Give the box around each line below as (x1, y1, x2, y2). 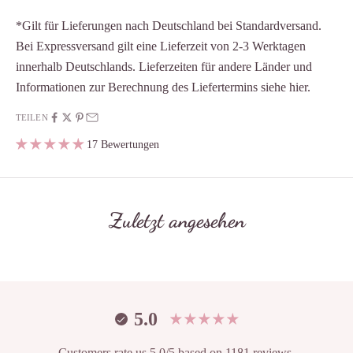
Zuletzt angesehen (108, 208, 245, 233)
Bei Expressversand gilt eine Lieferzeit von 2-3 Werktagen (16, 39, 306, 54)
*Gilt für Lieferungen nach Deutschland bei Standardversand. (16, 19, 321, 33)
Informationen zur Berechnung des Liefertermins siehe (16, 80, 289, 95)
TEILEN (16, 113, 48, 123)
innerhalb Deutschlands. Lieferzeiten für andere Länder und (16, 60, 312, 74)
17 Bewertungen (87, 139, 159, 151)
